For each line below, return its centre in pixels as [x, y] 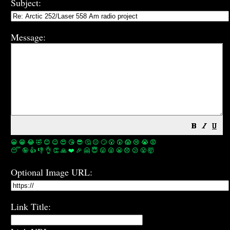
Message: [28, 37]
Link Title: [31, 206]
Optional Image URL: [52, 172]
